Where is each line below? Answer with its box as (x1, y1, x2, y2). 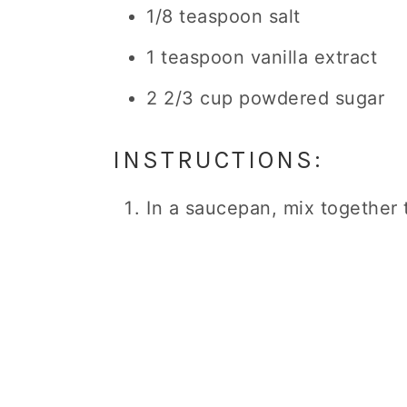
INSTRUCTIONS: (113, 145, 323, 174)
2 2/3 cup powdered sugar (146, 87, 384, 109)
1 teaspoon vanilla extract (146, 46, 377, 68)
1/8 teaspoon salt (146, 5, 301, 27)
